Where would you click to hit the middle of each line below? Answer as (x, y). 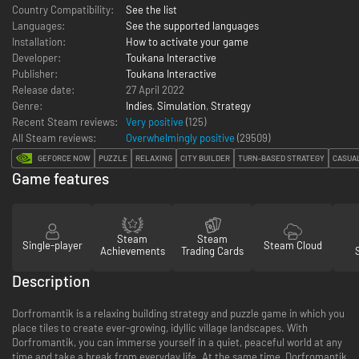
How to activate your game (187, 41)
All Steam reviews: (54, 137)
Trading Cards (212, 251)
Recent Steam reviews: (65, 121)
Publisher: (35, 73)
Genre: (27, 105)
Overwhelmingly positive (182, 137)
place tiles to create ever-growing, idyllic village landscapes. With (160, 327)
